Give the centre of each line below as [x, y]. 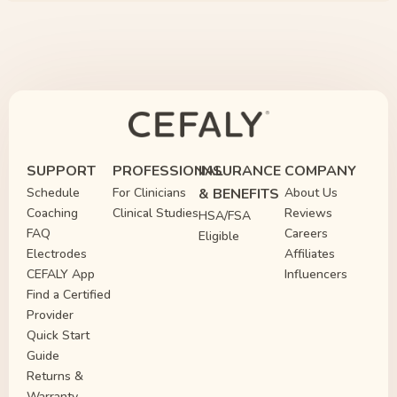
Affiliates [310, 254]
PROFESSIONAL [168, 171]
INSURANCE [240, 171]
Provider [50, 315]
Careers [306, 234]
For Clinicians [149, 193]
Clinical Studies [156, 213]
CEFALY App [61, 274]
